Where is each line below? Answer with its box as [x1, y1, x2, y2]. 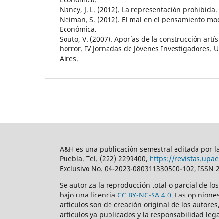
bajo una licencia [60, 190, 117, 200]
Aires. [60, 54, 78, 64]
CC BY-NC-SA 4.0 [117, 190, 171, 200]
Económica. [60, 24, 97, 34]
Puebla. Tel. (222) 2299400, [60, 154, 150, 164]
